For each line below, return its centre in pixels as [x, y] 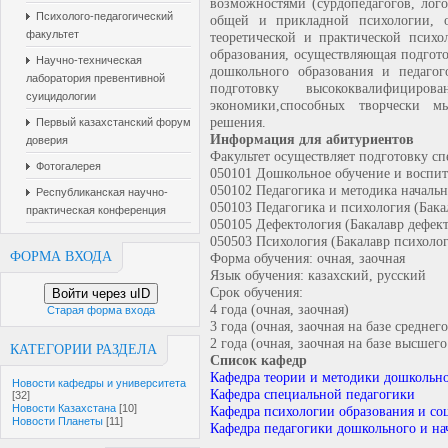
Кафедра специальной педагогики [312, 394]
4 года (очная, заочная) [279, 309]
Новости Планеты [57, 421]
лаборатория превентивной [95, 78]
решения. [238, 122]
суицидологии [61, 96]
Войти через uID [101, 293]
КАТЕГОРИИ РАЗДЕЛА [83, 349]
